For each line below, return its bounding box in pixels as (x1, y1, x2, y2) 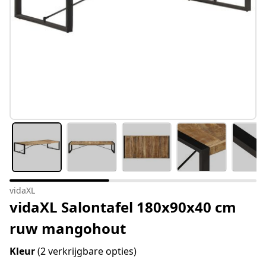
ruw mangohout (9, 218, 126, 239)
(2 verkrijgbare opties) (37, 245, 137, 258)
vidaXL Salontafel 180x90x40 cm (9, 197, 236, 217)
